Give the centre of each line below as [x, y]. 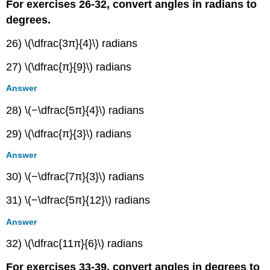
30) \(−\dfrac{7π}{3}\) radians [75, 177]
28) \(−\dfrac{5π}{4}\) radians [75, 110]
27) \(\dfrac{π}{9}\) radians [69, 67]
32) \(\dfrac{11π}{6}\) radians [75, 243]
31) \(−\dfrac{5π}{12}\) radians [78, 200]
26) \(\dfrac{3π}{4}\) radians [72, 44]
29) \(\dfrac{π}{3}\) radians [69, 133]
